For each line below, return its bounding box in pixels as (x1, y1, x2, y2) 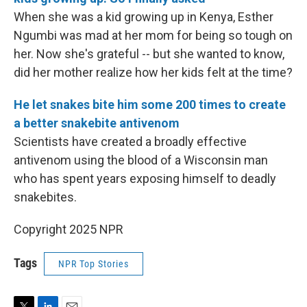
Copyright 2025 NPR (14, 222, 123, 236)
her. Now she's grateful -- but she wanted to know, (14, 47, 284, 61)
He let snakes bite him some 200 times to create (14, 97, 286, 112)
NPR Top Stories (58, 258, 129, 269)
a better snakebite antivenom (14, 116, 180, 130)
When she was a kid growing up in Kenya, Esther (14, 10, 273, 24)
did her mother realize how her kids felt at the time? (14, 65, 293, 79)
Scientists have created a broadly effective (14, 134, 247, 149)
